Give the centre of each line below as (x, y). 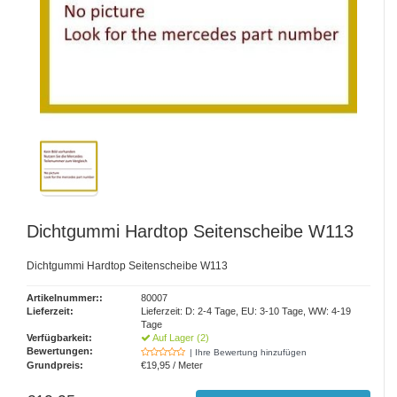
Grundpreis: (55, 365)
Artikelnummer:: (65, 298)
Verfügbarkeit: (59, 338)
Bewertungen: (60, 351)
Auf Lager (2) (180, 338)
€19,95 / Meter (172, 365)
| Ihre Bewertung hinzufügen (249, 352)
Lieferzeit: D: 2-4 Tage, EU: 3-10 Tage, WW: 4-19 (246, 311)
